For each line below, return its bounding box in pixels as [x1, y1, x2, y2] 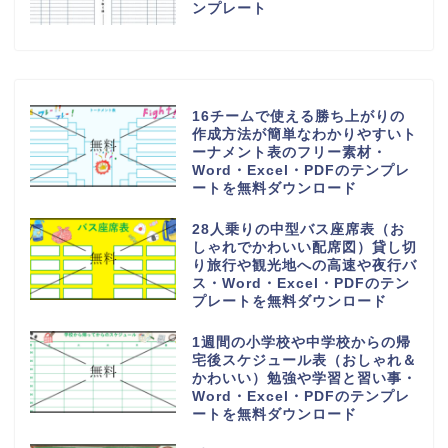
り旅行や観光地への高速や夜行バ [191, 257, 417, 273]
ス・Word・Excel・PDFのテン [191, 275, 410, 291]
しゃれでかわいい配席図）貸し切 [191, 239, 417, 255]
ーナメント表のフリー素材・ [191, 144, 387, 160]
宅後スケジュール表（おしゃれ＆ [191, 352, 417, 368]
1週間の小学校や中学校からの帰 [191, 334, 411, 350]
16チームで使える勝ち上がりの [191, 108, 405, 124]
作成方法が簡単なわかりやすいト [191, 126, 417, 142]
